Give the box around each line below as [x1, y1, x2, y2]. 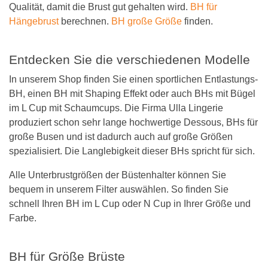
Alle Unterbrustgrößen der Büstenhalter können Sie [9, 170, 226, 180]
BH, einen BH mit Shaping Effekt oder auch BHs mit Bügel [9, 89, 255, 99]
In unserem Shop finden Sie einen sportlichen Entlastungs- [9, 74, 258, 84]
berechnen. [59, 16, 111, 26]
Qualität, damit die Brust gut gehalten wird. [9, 2, 190, 12]
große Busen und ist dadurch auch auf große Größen [9, 132, 233, 142]
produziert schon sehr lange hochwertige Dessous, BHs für [9, 117, 258, 127]
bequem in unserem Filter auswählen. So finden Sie [9, 184, 229, 194]
